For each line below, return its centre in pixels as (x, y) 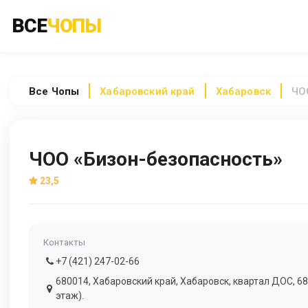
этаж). (70, 296)
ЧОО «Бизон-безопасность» (156, 159)
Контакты (64, 242)
